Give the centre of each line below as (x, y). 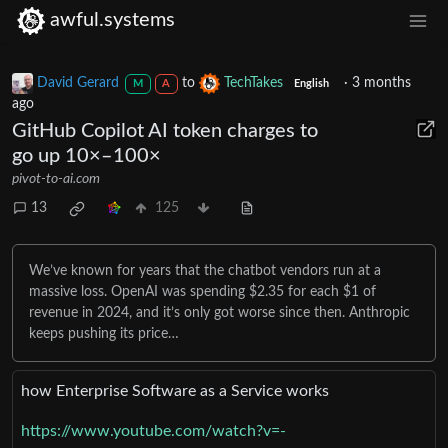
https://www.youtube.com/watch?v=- (153, 430)
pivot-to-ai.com (56, 178)
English (312, 83)
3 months (381, 82)
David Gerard (78, 82)
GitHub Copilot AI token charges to (165, 130)
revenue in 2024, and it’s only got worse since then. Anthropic (219, 312)
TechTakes (254, 82)
